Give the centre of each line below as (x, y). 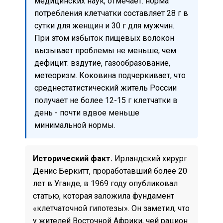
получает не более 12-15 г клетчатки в (106, 100)
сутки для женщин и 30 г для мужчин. (104, 25)
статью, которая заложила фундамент (104, 196)
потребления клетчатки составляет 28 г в (111, 13)
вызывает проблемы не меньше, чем (105, 50)
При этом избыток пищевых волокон (104, 38)
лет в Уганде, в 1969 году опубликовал (105, 183)
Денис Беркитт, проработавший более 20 (110, 171)
